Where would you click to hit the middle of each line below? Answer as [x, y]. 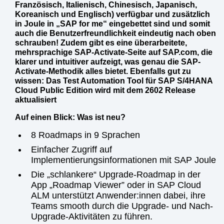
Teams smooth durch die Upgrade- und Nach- [122, 206]
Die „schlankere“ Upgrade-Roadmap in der [116, 175]
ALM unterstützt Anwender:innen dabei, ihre [118, 196]
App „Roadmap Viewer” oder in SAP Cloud [116, 185]
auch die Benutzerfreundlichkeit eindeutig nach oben [115, 33]
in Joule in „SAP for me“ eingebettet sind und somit [112, 24]
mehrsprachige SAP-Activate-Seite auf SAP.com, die [114, 52]
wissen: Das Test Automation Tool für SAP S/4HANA [114, 81]
